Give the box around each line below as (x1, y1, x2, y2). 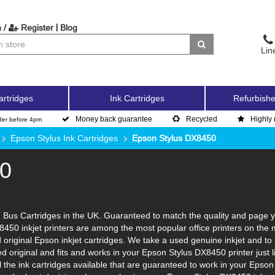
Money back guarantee (76, 114, 152, 123)
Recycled (186, 114, 217, 123)
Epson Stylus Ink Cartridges (10, 133, 118, 143)
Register (18, 23, 53, 33)
